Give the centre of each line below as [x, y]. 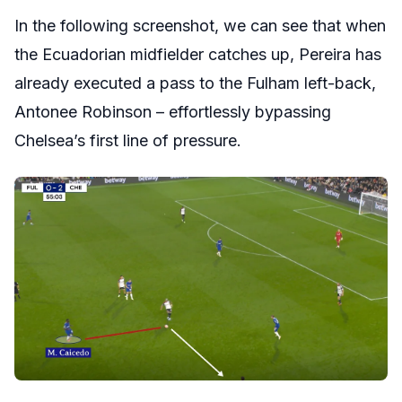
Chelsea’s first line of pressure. [128, 141]
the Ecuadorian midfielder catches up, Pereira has [198, 55]
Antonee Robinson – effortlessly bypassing [173, 112]
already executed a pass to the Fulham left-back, [195, 83]
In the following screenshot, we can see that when [200, 26]
